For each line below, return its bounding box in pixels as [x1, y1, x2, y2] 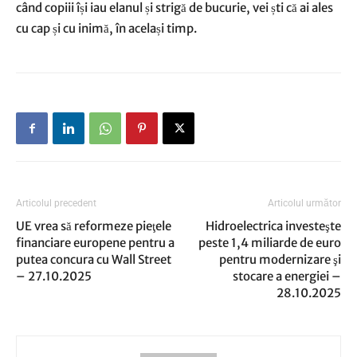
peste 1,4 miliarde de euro [198, 235, 341, 250]
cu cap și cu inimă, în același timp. [16, 21, 197, 36]
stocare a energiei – [233, 269, 341, 284]
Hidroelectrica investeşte [206, 218, 341, 233]
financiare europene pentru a [16, 235, 175, 250]
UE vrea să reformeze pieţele [16, 218, 171, 233]
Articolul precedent [16, 198, 96, 209]
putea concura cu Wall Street [16, 252, 171, 267]
